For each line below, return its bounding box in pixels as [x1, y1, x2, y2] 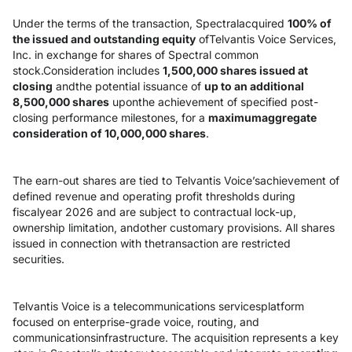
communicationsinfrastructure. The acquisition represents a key [13, 331, 339, 344]
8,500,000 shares [13, 95, 109, 108]
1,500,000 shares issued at [163, 64, 308, 77]
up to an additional [204, 79, 304, 93]
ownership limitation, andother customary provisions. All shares [13, 221, 335, 234]
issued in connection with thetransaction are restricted [13, 236, 291, 250]
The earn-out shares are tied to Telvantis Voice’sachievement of [13, 174, 339, 187]
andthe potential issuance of [53, 79, 204, 93]
